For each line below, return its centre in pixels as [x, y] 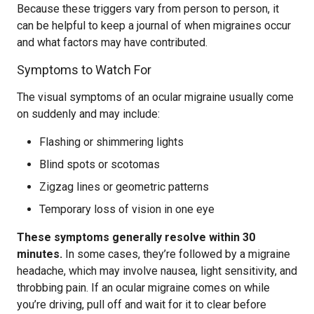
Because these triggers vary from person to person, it [148, 9]
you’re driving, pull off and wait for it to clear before [142, 305]
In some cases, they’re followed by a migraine [176, 254]
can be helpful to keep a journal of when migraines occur [154, 26]
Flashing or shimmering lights [111, 142]
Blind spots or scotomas [100, 164]
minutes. [40, 254]
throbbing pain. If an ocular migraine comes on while [143, 288]
